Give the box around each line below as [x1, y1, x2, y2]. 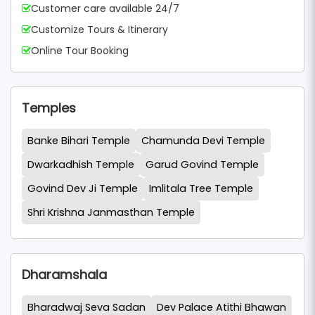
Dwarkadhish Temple [27, 157, 134, 172]
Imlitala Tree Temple [149, 181, 253, 196]
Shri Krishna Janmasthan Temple [27, 205, 195, 220]
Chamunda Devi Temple [141, 134, 265, 148]
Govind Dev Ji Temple [27, 181, 138, 196]
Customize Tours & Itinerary [31, 22, 168, 37]
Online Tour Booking [31, 44, 129, 58]
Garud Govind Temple [146, 157, 259, 172]
